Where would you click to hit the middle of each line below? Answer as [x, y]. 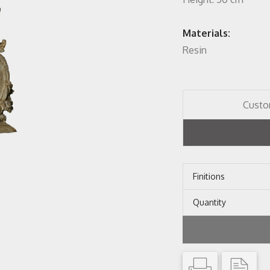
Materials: [206, 33]
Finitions [209, 176]
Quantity [209, 202]
